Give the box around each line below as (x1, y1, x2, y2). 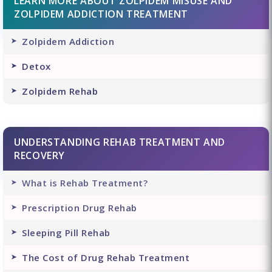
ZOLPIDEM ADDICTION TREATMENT (14, 7, 188, 21)
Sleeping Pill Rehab (22, 226, 110, 239)
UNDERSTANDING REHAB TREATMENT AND (14, 135, 226, 149)
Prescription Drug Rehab (22, 202, 137, 214)
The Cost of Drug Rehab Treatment (22, 251, 189, 264)
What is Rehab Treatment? (22, 177, 148, 189)
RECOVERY (14, 149, 66, 163)
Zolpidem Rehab (22, 85, 98, 98)
